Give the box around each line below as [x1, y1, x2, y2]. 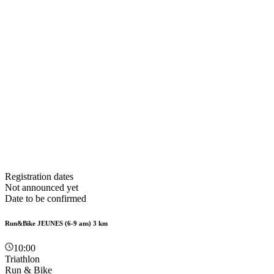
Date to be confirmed [5, 193, 86, 204]
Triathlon [5, 253, 40, 264]
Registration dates [5, 171, 73, 182]
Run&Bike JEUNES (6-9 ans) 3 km [5, 219, 108, 227]
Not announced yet [5, 182, 78, 193]
